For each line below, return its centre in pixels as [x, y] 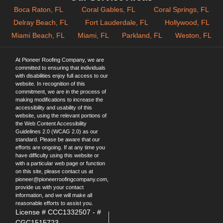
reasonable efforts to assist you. [54, 203]
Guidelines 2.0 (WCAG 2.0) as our [57, 131]
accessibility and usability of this [54, 107]
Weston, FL [193, 35]
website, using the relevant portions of [61, 115]
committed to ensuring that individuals [60, 67]
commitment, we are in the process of [61, 91]
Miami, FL [93, 35]
